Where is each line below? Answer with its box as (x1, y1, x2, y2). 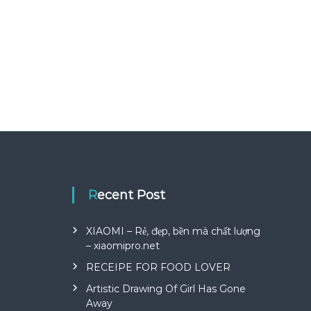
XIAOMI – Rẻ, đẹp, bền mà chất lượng (86, 225, 261, 237)
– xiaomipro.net (86, 239, 160, 252)
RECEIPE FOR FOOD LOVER (86, 261, 231, 274)
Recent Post (97, 187, 166, 203)
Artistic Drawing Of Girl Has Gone (86, 283, 246, 295)
